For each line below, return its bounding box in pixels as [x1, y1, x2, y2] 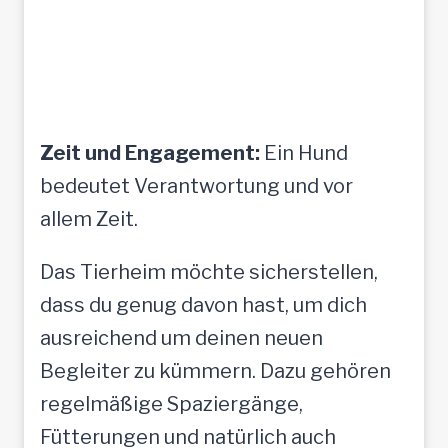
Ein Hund [260, 140, 348, 165]
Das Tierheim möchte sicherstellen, [40, 259, 378, 284]
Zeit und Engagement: [40, 140, 260, 165]
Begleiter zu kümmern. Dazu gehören [40, 358, 391, 383]
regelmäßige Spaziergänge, [40, 391, 303, 416]
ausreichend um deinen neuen [40, 325, 323, 350]
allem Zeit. [40, 206, 138, 231]
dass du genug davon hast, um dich [40, 292, 367, 317]
